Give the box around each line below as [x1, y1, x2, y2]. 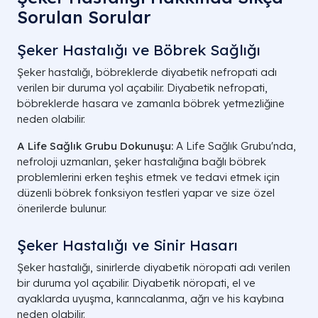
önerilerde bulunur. [17, 201, 106, 215]
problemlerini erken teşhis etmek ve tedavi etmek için [17, 170, 280, 184]
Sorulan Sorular [17, 6, 150, 28]
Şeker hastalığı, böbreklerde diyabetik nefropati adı [17, 65, 277, 79]
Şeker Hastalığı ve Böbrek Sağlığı [17, 40, 261, 59]
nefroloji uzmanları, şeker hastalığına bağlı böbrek [17, 154, 266, 168]
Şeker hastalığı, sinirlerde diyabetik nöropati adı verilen [17, 260, 290, 274]
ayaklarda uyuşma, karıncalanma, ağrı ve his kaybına [17, 291, 284, 305]
